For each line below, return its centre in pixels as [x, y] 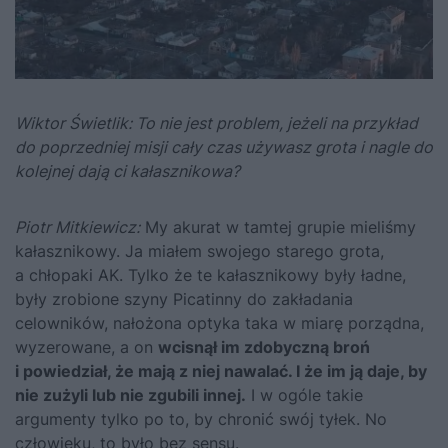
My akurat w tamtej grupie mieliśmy [278, 227]
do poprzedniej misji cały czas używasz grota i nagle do [224, 147]
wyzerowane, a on [86, 347]
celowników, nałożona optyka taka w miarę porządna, [219, 323]
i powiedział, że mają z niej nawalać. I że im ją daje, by [221, 371]
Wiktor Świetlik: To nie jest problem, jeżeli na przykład [216, 123]
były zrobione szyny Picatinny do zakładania [184, 299]
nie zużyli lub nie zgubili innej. [130, 395]
